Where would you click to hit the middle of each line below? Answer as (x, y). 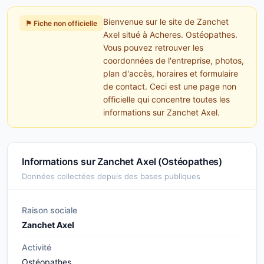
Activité (37, 247)
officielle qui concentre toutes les (166, 99)
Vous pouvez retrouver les (153, 47)
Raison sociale (49, 210)
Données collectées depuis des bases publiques (111, 176)
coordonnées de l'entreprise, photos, (174, 60)
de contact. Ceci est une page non (170, 86)
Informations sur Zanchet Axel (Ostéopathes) (122, 161)
